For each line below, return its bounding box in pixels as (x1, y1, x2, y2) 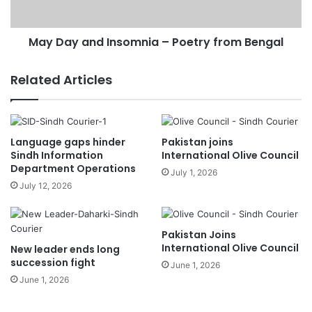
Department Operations (10, 161, 136, 175)
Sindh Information (10, 148, 103, 162)
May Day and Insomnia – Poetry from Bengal (29, 33, 283, 50)
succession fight (10, 255, 95, 270)
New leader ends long (10, 242, 120, 256)
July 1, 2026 (171, 166, 217, 178)
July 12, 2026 (19, 180, 72, 191)
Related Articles (10, 70, 112, 88)
